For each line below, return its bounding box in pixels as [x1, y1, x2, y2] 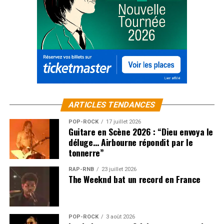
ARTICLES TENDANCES [67, 100, 157, 110]
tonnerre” [68, 146, 104, 159]
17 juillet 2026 [105, 118, 141, 125]
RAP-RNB [68, 166, 94, 173]
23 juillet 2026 [101, 166, 136, 173]
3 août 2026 [105, 213, 135, 220]
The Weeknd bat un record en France [68, 172, 200, 186]
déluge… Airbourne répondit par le [68, 135, 193, 149]
